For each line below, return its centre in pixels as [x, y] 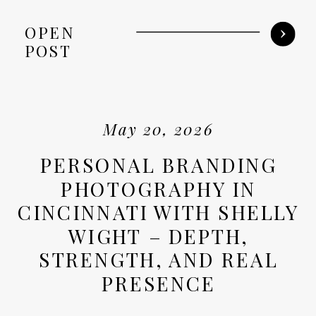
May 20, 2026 [158, 129]
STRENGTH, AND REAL [159, 259]
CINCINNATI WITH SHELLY [159, 212]
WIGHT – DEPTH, [159, 235]
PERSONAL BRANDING [158, 164]
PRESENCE [158, 282]
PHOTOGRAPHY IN [159, 188]
